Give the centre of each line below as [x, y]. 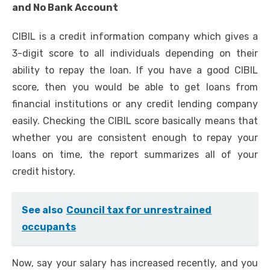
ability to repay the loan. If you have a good [123, 71]
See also [42, 210]
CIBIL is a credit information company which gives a [135, 37]
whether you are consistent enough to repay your [135, 138]
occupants [49, 227]
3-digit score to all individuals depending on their [135, 54]
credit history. [44, 172]
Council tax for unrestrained [139, 210]
